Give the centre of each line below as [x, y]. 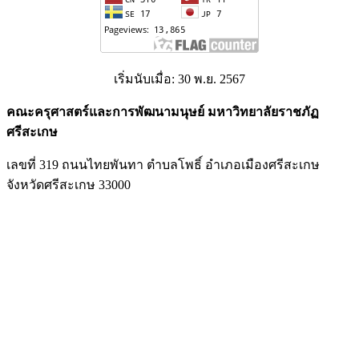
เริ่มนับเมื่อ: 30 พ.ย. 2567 [179, 79]
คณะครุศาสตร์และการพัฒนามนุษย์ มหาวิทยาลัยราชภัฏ [163, 111]
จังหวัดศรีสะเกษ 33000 [70, 184]
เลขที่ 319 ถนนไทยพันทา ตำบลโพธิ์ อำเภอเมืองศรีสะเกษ [163, 164]
